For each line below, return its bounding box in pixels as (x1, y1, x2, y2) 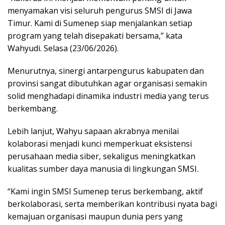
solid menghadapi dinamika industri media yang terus (8, 90, 209, 101)
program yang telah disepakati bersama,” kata (8, 30, 182, 41)
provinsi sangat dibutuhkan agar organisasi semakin (8, 77, 207, 89)
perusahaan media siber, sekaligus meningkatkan (8, 150, 195, 162)
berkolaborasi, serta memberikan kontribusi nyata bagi (8, 198, 217, 209)
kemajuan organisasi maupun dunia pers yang (8, 210, 183, 222)
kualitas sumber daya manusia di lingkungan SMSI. (8, 163, 198, 174)
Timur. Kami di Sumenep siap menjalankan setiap (8, 17, 192, 29)
